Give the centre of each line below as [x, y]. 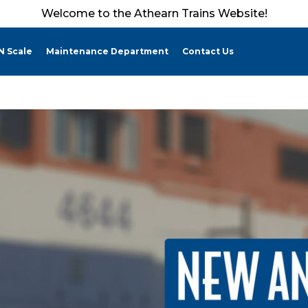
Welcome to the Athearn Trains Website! [154, 13]
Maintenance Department [107, 51]
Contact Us [208, 51]
